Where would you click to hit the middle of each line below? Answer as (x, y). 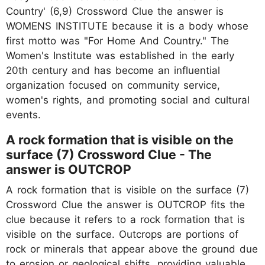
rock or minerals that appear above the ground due (132, 249)
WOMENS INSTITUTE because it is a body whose (127, 26)
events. (23, 114)
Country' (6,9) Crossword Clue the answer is (115, 11)
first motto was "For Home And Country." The (117, 41)
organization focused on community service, (113, 85)
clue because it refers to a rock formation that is (125, 219)
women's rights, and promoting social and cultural (128, 100)
